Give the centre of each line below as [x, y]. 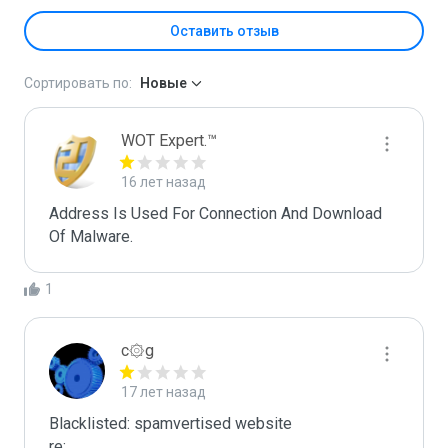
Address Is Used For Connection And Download [215, 213]
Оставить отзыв [224, 31]
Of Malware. [91, 236]
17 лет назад [163, 392]
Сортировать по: [78, 83]
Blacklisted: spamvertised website [170, 423]
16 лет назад [163, 182]
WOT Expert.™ [169, 140]
